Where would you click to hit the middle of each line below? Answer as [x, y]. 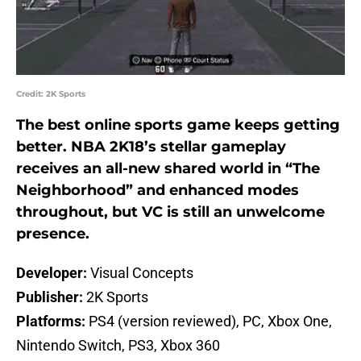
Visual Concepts [142, 273]
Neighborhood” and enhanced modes [158, 191]
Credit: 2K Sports [51, 94]
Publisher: [51, 297]
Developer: [53, 273]
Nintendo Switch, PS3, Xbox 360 [118, 346]
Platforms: [52, 322]
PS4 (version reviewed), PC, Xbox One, [210, 322]
